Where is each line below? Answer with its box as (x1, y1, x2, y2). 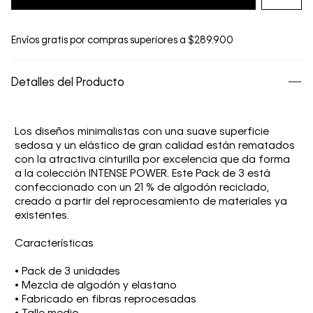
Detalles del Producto (11, 77, 124, 89)
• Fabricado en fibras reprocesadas (15, 294, 196, 305)
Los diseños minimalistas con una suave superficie (15, 126, 269, 137)
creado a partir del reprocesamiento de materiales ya (15, 196, 287, 207)
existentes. (15, 210, 69, 221)
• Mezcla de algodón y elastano (15, 280, 177, 291)
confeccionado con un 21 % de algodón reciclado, (15, 182, 269, 193)
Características (15, 238, 94, 249)
